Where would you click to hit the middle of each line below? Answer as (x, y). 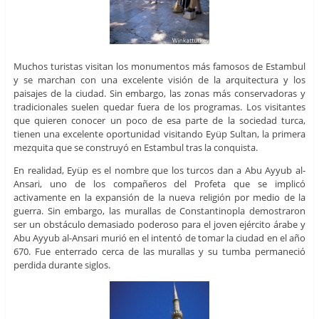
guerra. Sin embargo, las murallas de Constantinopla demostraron (159, 210)
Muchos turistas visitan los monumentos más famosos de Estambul (159, 66)
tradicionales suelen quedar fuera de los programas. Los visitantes (159, 106)
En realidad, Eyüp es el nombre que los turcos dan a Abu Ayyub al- (159, 170)
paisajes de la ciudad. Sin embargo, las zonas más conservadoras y (159, 93)
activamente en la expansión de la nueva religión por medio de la (159, 197)
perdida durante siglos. (62, 265)
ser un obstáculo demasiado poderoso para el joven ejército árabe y (159, 224)
